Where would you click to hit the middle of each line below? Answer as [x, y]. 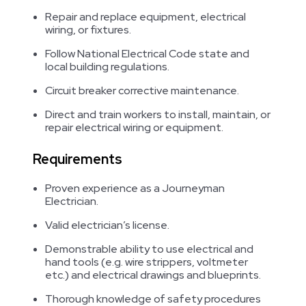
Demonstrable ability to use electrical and [149, 249]
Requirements [78, 159]
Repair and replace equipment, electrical [145, 17]
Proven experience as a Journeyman [135, 188]
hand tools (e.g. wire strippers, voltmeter [147, 262]
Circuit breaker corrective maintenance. [142, 91]
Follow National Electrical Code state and [147, 54]
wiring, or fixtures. [88, 30]
